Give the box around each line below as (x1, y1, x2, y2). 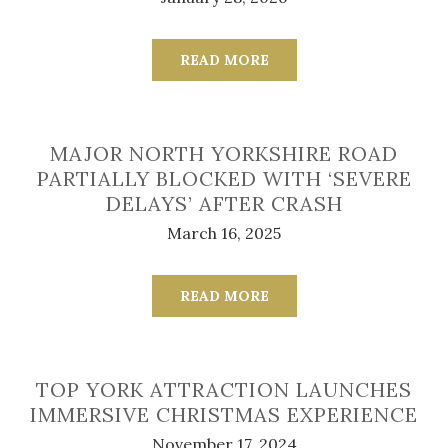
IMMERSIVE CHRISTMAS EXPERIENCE (30, 402, 418, 427)
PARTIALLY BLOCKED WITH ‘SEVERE (36, 166, 412, 191)
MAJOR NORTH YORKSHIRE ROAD (50, 141, 398, 166)
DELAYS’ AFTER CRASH (105, 191, 343, 216)
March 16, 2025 (167, 223, 281, 243)
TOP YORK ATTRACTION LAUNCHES (36, 377, 412, 402)
